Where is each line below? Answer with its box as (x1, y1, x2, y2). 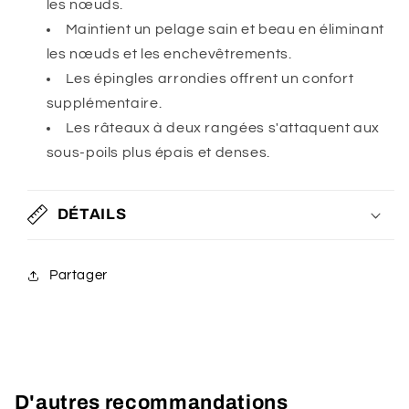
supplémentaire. (46, 96, 163, 111)
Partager (48, 268, 108, 283)
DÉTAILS (57, 206, 127, 223)
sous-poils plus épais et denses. (46, 145, 270, 161)
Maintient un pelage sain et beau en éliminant (65, 22, 384, 37)
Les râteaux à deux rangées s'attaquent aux (65, 121, 380, 136)
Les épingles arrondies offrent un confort (65, 71, 354, 87)
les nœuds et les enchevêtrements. (46, 47, 292, 62)
